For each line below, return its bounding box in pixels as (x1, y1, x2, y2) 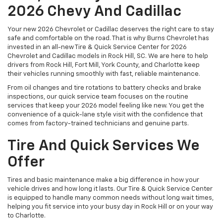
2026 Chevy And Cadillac (7, 4, 181, 19)
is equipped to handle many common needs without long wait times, (7, 194, 214, 201)
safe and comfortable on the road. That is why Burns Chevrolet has (7, 35, 209, 42)
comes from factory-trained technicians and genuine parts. (7, 120, 189, 127)
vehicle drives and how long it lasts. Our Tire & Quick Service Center (7, 185, 213, 192)
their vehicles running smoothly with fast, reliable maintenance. (7, 70, 200, 77)
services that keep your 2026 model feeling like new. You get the (7, 102, 204, 109)
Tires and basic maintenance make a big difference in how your (7, 176, 199, 183)
